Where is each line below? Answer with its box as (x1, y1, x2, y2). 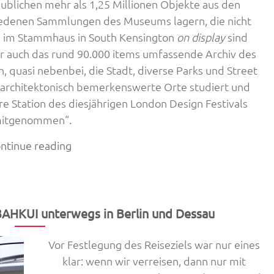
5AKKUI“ (71, 204, 112, 218)
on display (177, 30, 225, 44)
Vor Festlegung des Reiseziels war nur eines (48, 237, 260, 251)
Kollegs (71, 187, 107, 201)
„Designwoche (71, 138, 141, 152)
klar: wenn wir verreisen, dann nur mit (62, 254, 246, 268)
